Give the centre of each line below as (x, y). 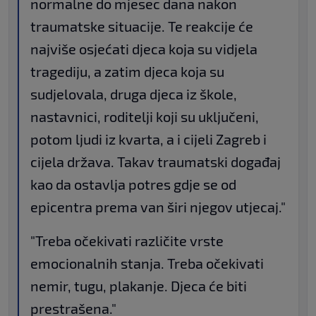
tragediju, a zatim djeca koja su (127, 72)
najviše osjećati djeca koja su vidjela (144, 49)
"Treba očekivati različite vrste (127, 241)
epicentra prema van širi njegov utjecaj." (158, 207)
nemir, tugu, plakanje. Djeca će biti (139, 286)
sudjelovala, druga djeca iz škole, (134, 94)
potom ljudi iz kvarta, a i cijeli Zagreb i (148, 139)
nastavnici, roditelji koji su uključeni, (145, 117)
